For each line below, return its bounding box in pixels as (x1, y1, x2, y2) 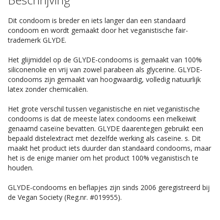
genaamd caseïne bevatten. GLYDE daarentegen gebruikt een (8, 124, 203, 133)
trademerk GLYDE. (8, 35, 66, 45)
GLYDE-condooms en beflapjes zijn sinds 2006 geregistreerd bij (8, 183, 210, 192)
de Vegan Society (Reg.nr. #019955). (8, 192, 122, 202)
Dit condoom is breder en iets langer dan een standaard (8, 16, 186, 25)
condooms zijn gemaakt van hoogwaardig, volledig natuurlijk (8, 75, 201, 84)
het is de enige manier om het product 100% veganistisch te (8, 153, 198, 163)
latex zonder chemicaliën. (8, 84, 88, 94)
